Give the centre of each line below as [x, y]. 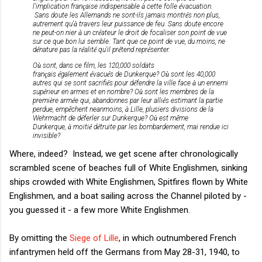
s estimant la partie [194, 100]
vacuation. [197, 6]
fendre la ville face [164, 83]
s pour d [121, 83]
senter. [160, 49]
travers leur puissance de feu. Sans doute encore [150, 24]
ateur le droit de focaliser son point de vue [164, 32]
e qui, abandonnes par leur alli [119, 100]
